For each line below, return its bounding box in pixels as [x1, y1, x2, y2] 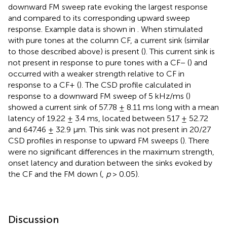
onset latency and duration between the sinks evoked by [8, 158, 212, 168]
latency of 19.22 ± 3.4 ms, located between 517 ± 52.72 [8, 113, 208, 123]
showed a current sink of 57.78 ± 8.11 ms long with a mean [8, 102, 219, 112]
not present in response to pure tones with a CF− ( [8, 57, 190, 67]
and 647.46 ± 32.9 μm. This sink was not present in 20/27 [8, 124, 211, 134]
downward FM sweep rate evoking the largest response [8, 2, 208, 12]
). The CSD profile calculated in [79, 80, 191, 90]
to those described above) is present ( [8, 46, 143, 56]
